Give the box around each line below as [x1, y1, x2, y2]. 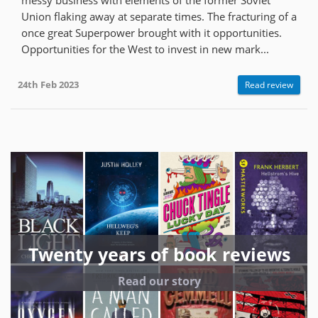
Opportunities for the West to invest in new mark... [21, 41, 269, 56]
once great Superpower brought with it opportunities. [21, 25, 282, 40]
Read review [245, 78, 293, 91]
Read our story [117, 273, 201, 289]
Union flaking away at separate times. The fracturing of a [21, 9, 297, 23]
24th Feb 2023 [18, 78, 79, 91]
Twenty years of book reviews [28, 241, 290, 266]
